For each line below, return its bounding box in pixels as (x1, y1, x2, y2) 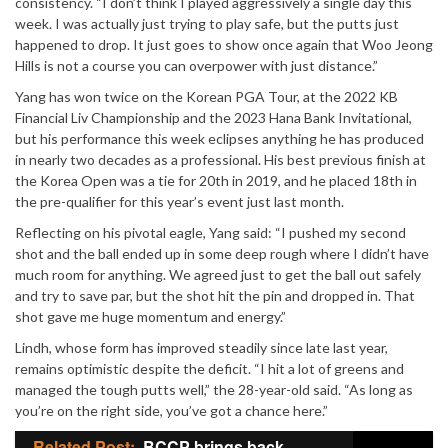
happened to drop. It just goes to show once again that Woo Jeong (15, 36, 433, 54)
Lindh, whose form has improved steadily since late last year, (15, 339, 388, 357)
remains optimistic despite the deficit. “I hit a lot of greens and (15, 360, 404, 378)
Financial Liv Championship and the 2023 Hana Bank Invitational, (15, 109, 412, 127)
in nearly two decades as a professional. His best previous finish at (15, 151, 426, 169)
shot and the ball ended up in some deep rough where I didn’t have (15, 245, 429, 263)
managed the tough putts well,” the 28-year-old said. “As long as (15, 381, 413, 399)
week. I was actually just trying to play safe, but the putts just (15, 15, 399, 33)
